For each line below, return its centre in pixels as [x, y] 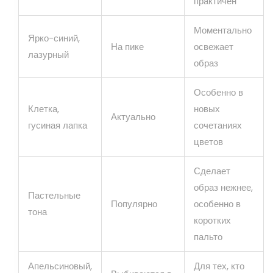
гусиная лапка [58, 125]
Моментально [223, 30]
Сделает [212, 171]
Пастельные [54, 195]
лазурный [48, 54]
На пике [127, 46]
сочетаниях [218, 125]
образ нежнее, [223, 187]
